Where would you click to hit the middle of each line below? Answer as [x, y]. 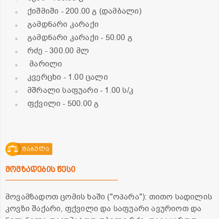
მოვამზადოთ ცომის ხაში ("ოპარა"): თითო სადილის [109, 197]
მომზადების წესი [40, 169]
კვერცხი [45, 77]
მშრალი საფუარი [64, 90]
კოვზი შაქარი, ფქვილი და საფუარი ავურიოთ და [104, 208]
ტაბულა [35, 149]
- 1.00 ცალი [86, 77]
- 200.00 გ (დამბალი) [101, 11]
